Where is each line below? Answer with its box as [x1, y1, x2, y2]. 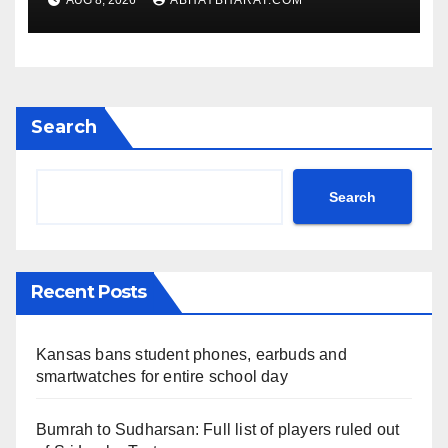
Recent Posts [31, 281, 147, 304]
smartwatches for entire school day [36, 368, 288, 386]
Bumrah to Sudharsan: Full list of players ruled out [36, 421, 400, 439]
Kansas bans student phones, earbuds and [36, 346, 347, 364]
